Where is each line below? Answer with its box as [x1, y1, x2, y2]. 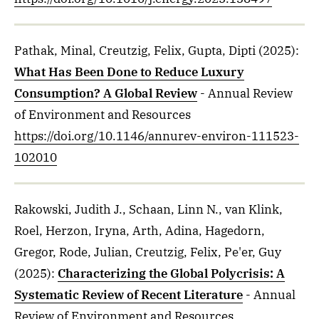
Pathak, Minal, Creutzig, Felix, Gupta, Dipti [14, 43, 256, 58]
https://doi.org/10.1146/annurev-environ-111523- [14, 128, 299, 144]
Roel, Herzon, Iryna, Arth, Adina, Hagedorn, [14, 223, 265, 239]
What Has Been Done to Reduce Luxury [14, 64, 244, 80]
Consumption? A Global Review [14, 85, 197, 101]
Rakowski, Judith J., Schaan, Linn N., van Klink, [14, 202, 283, 217]
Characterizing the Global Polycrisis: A [58, 266, 285, 281]
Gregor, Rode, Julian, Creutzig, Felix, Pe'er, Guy [14, 244, 281, 260]
